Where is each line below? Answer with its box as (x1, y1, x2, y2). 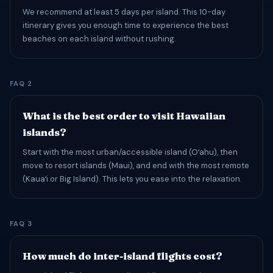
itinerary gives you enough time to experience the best (23, 20, 229, 30)
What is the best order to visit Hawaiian (23, 110, 225, 122)
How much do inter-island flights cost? (23, 250, 222, 262)
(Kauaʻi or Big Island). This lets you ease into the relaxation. (23, 174, 242, 184)
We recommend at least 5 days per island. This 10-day (23, 7, 225, 17)
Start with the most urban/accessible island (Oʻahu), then (23, 147, 238, 157)
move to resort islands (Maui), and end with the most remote (23, 160, 249, 171)
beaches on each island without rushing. (23, 34, 176, 44)
